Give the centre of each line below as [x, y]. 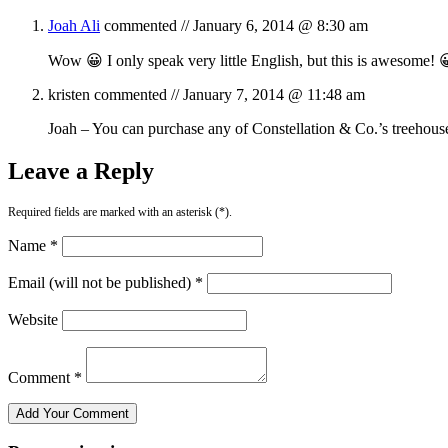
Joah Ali [74, 25]
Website [33, 319]
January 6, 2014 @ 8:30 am [280, 25]
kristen [69, 94]
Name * [33, 245]
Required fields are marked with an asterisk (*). [120, 211]
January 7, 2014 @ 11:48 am [274, 94]
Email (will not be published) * [105, 282]
